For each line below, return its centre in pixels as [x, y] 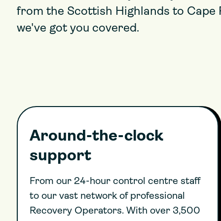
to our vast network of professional [107, 196]
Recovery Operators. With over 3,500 [115, 211]
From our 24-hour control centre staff [115, 182]
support [60, 156]
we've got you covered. [78, 29]
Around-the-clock [96, 137]
